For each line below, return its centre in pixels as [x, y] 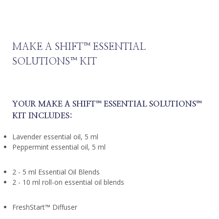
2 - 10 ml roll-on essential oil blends [68, 182]
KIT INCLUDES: [43, 116]
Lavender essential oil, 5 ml [55, 137]
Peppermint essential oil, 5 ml [59, 147]
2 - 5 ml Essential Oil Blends [56, 172]
